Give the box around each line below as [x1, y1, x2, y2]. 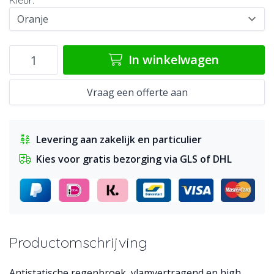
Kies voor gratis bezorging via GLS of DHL [36, 152, 232, 166]
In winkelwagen [125, 51, 219, 68]
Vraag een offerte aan [86, 86, 188, 99]
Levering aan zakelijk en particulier [36, 133, 202, 146]
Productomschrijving [9, 232, 147, 251]
